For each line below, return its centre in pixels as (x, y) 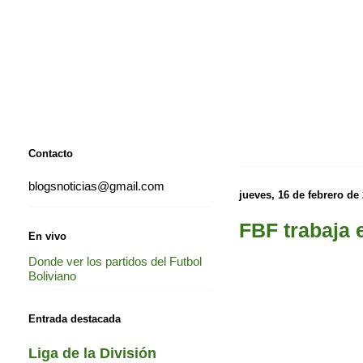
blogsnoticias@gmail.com (96, 186)
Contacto (51, 153)
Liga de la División (92, 353)
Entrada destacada (75, 319)
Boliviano (52, 275)
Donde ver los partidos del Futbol (115, 261)
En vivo (47, 236)
